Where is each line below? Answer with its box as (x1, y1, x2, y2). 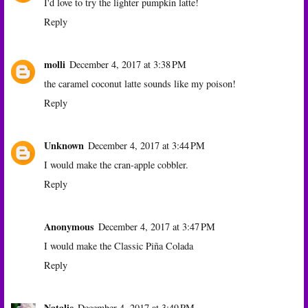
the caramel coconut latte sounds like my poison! (44, 77, 236, 91)
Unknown (44, 138, 84, 153)
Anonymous (44, 219, 94, 234)
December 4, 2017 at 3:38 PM (69, 58, 186, 71)
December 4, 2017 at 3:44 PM (88, 139, 205, 153)
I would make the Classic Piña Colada (44, 239, 193, 253)
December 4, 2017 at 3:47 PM (98, 220, 215, 234)
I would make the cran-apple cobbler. (44, 158, 188, 172)
